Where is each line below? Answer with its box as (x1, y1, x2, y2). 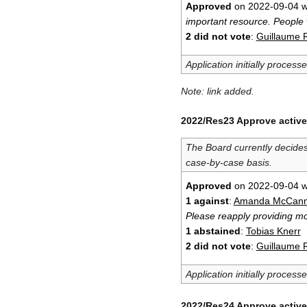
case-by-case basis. (185, 156, 272, 168)
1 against (185, 195, 229, 206)
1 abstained (185, 225, 241, 236)
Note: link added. (181, 85, 254, 97)
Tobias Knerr (245, 225, 301, 236)
